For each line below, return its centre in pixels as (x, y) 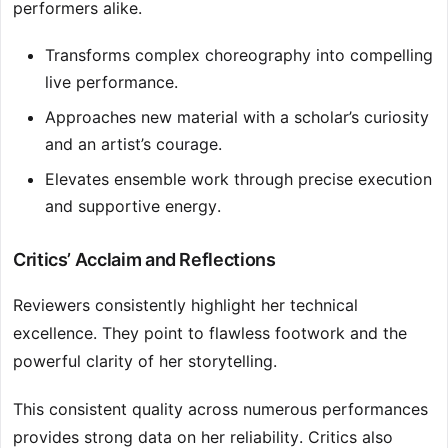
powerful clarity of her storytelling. (145, 361)
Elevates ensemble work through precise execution (238, 179)
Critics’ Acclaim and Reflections (144, 260)
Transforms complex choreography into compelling (239, 55)
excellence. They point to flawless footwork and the (210, 333)
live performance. (111, 82)
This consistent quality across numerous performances (220, 409)
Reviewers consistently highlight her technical (185, 305)
